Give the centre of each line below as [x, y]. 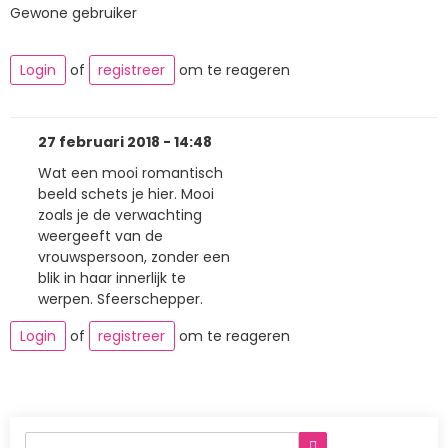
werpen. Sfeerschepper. [120, 299]
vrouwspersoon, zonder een [134, 257]
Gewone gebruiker [73, 12]
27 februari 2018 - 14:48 [125, 141]
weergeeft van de [100, 236]
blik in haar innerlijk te [112, 278]
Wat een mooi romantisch [130, 173]
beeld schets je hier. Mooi [126, 194]
